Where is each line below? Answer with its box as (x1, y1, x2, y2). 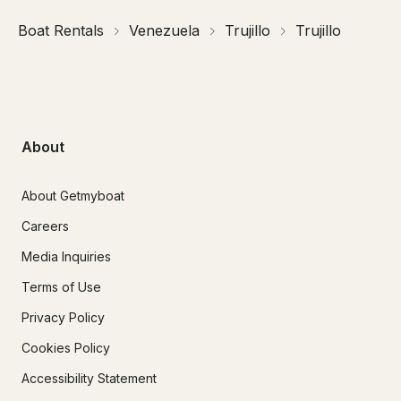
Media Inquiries (21, 248, 111, 264)
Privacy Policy (21, 309, 105, 325)
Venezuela (129, 21, 200, 40)
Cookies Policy (21, 339, 110, 355)
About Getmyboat (21, 187, 124, 203)
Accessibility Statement (21, 370, 157, 386)
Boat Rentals (18, 21, 104, 40)
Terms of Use (21, 278, 101, 294)
